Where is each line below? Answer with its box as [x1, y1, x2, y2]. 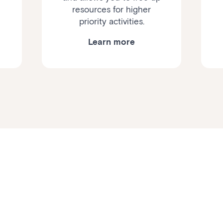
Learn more [88, 37, 135, 47]
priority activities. [79, 16, 144, 27]
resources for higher [72, 4, 151, 15]
